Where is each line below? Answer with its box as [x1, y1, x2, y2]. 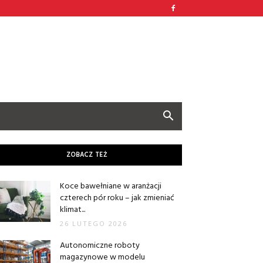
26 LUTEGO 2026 [60, 219, 127, 228]
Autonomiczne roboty [60, 239, 140, 252]
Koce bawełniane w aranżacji [60, 180, 161, 193]
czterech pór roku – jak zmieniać [60, 191, 174, 205]
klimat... [60, 203, 85, 217]
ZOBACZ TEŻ [66, 150, 107, 160]
